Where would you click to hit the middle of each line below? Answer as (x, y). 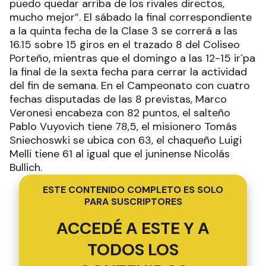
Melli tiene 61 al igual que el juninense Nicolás (120, 154)
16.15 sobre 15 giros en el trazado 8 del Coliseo (125, 45)
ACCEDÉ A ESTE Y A (133, 229)
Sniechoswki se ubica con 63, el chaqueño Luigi (126, 140)
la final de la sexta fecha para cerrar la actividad (128, 72)
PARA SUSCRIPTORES (133, 202)
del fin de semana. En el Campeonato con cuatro (130, 86)
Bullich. (26, 168)
